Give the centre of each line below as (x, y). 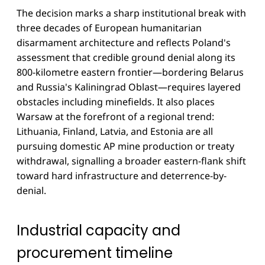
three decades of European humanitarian (109, 28)
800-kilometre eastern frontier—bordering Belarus (130, 72)
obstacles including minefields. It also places (116, 101)
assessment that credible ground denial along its (126, 57)
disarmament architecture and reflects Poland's (124, 42)
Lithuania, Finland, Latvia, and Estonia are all (115, 131)
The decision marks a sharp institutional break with (131, 13)
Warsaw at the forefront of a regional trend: (115, 116)
